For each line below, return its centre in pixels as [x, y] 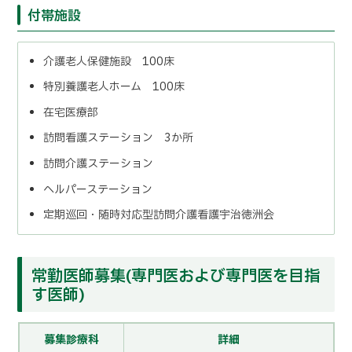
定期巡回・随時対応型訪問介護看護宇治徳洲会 [159, 215]
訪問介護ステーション [99, 164]
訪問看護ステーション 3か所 [119, 138]
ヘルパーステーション [98, 189]
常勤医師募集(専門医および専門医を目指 [175, 276]
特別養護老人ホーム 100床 [114, 87]
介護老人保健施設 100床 [109, 61]
